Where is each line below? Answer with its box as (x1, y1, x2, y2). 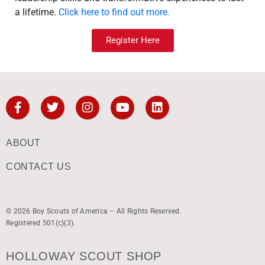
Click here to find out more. (59, 7, 172, 18)
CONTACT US (6, 161, 71, 172)
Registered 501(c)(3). (6, 219, 76, 227)
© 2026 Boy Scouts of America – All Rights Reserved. (6, 207, 182, 215)
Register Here (105, 35, 160, 46)
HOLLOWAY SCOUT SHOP (6, 250, 162, 263)
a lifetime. (15, 7, 59, 18)
